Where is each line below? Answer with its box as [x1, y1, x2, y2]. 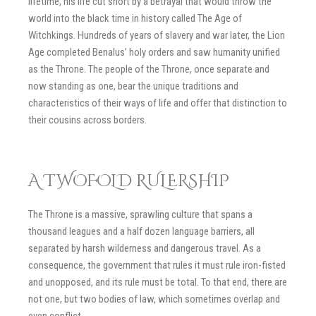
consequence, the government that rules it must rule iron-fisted [28, 258, 286, 272]
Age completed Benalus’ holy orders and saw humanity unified [28, 46, 280, 59]
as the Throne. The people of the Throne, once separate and [28, 63, 269, 75]
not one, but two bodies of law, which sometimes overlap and [28, 292, 280, 305]
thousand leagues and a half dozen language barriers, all [28, 224, 255, 238]
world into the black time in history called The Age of [28, 12, 242, 25]
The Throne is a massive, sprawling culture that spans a [28, 207, 253, 221]
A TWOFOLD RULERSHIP [28, 169, 229, 193]
